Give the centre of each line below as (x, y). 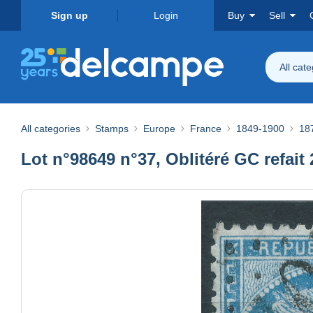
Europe (159, 128)
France (206, 128)
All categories (51, 128)
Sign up (69, 15)
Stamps (112, 128)
